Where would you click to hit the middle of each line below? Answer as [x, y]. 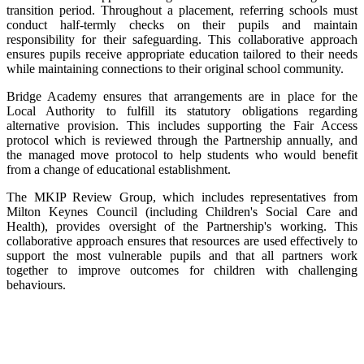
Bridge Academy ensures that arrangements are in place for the [182, 96]
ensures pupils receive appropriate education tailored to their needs [182, 54]
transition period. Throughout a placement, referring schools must [182, 10]
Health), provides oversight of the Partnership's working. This [182, 226]
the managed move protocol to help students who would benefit [182, 154]
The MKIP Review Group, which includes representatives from [182, 197]
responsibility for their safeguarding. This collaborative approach [182, 39]
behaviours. [36, 284]
